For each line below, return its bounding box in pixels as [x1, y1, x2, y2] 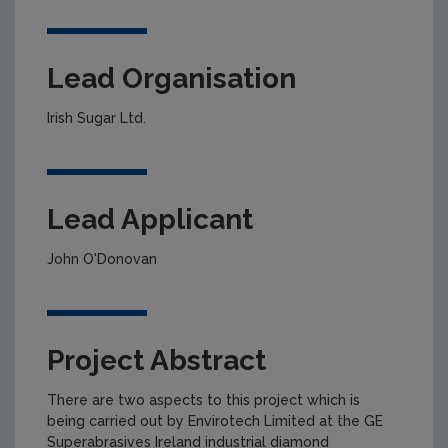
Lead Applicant [47, 202, 253, 236]
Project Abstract [47, 343, 266, 377]
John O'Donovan [47, 250, 157, 267]
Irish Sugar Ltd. [47, 109, 146, 126]
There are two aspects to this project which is [47, 391, 360, 408]
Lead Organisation [47, 61, 296, 95]
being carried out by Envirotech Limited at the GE [47, 412, 383, 429]
